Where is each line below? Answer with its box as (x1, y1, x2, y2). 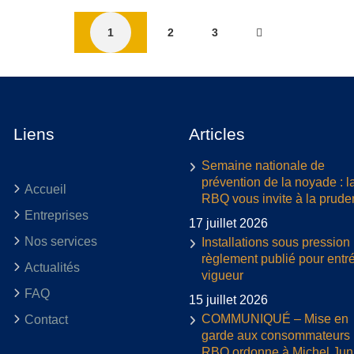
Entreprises (24, 208, 88, 222)
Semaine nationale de (201, 158, 325, 172)
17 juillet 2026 (189, 216, 268, 230)
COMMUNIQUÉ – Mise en (201, 311, 348, 326)
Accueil (24, 182, 66, 196)
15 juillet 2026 (189, 292, 268, 307)
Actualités (24, 260, 80, 274)
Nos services (24, 234, 97, 248)
